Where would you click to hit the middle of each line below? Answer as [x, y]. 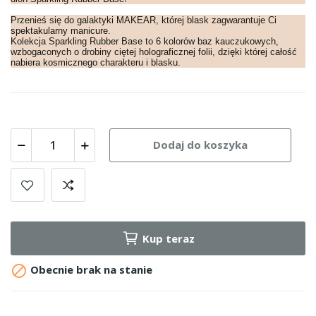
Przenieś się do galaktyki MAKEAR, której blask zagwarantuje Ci [144, 20]
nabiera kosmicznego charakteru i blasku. [96, 62]
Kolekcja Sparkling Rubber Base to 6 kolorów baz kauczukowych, [145, 41]
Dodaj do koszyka [200, 145]
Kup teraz [168, 238]
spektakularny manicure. [61, 30]
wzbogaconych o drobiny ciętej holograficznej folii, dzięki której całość [154, 51]
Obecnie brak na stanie [90, 269]
